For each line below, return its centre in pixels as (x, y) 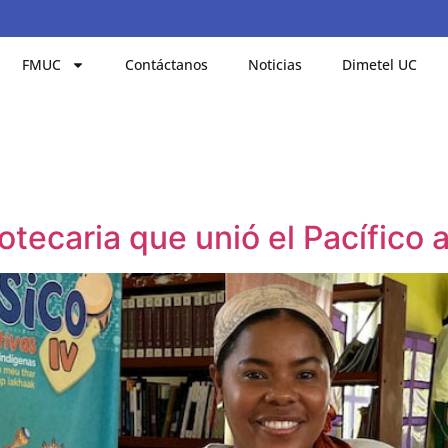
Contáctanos (167, 64)
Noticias (275, 64)
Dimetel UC (380, 64)
